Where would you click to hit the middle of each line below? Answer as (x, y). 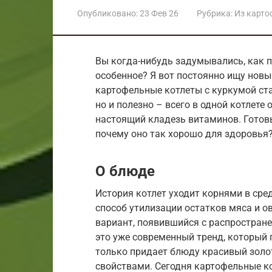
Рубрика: (215, 13)
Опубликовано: (107, 13)
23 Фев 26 (159, 13)
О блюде (125, 171)
